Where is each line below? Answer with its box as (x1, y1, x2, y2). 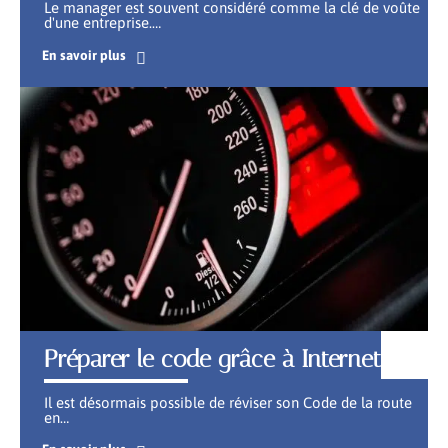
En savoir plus (41, 46, 126, 63)
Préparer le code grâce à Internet (44, 345, 381, 374)
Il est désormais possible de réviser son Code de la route (44, 394, 412, 412)
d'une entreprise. (44, 14, 152, 32)
